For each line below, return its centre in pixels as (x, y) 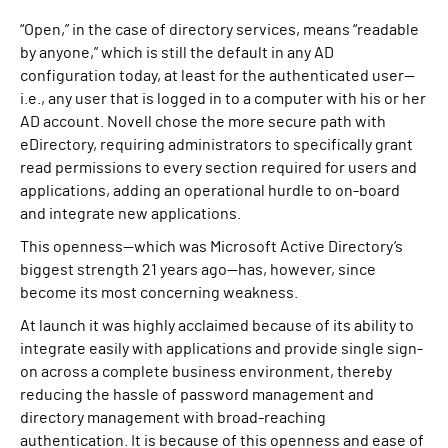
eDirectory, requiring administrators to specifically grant (216, 145)
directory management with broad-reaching (173, 418)
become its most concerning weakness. (159, 293)
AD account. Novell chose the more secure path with (203, 122)
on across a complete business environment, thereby (206, 372)
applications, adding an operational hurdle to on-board (210, 191)
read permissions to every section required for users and (218, 168)
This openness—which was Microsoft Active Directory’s (211, 247)
